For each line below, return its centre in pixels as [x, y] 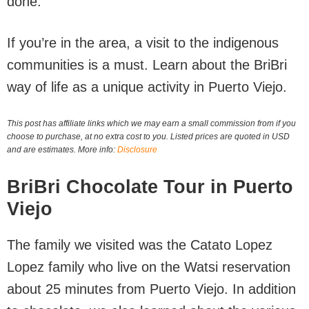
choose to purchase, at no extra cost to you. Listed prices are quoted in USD [148, 137]
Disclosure [137, 150]
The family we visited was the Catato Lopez [140, 245]
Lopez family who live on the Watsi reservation [149, 267]
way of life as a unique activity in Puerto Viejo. [147, 87]
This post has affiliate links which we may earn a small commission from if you [151, 123]
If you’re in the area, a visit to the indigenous [143, 43]
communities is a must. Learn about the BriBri [147, 65]
